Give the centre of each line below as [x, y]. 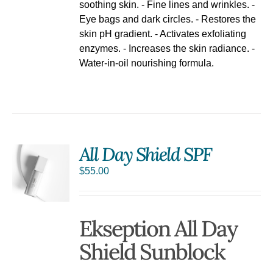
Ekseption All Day [158, 228]
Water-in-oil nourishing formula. [147, 63]
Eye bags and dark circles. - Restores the [168, 19]
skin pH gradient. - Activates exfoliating [163, 34]
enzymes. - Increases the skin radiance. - [167, 48]
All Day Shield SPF [146, 154]
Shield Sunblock [152, 251]
